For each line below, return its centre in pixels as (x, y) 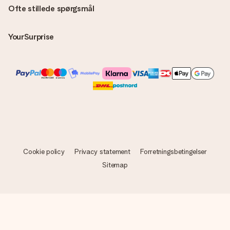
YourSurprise (31, 37)
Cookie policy (44, 151)
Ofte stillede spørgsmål (51, 8)
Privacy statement (102, 151)
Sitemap (115, 165)
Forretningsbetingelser (174, 151)
